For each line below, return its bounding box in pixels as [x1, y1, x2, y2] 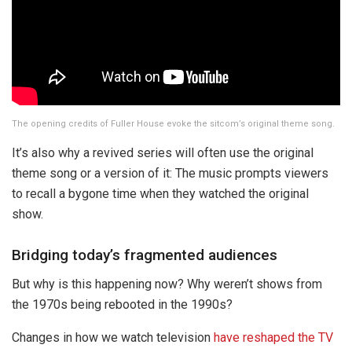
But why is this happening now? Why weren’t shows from [12, 276, 322, 291]
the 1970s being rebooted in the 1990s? [12, 296, 233, 312]
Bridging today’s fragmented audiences [12, 246, 277, 265]
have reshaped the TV [214, 329, 333, 345]
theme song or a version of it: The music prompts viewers [12, 165, 328, 181]
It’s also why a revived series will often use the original [12, 145, 313, 160]
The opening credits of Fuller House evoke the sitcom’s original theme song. [12, 118, 335, 129]
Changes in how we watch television [12, 329, 214, 345]
